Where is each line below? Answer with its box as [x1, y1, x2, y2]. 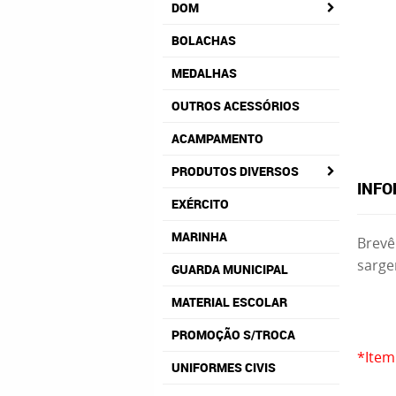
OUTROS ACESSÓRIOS [171, 97, 300, 114]
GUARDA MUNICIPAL [171, 261, 288, 278]
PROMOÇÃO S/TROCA [171, 326, 295, 343]
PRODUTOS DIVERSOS [171, 163, 299, 179]
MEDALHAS [171, 65, 237, 81]
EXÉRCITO [171, 195, 229, 212]
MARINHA [171, 228, 227, 245]
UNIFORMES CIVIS [171, 359, 276, 376]
